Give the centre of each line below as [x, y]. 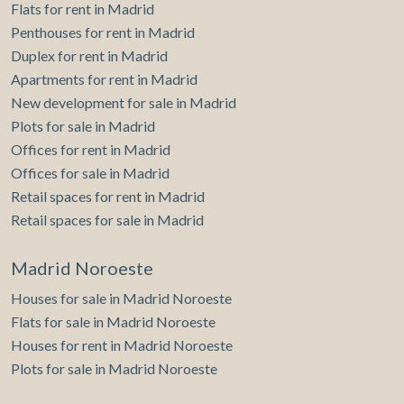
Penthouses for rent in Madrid [103, 32]
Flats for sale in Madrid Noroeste [113, 322]
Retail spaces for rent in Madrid [108, 197]
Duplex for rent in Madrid [89, 56]
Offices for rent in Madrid [91, 150]
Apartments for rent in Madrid [104, 79]
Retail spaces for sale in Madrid [107, 220]
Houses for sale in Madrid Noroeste [121, 298]
